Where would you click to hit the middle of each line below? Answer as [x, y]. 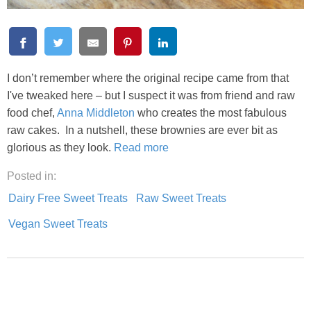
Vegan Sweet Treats [58, 224]
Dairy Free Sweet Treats [68, 198]
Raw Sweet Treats [181, 198]
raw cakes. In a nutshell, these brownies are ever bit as [142, 130]
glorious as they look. [60, 147]
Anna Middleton [96, 112]
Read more [141, 147]
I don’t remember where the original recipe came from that [148, 78]
